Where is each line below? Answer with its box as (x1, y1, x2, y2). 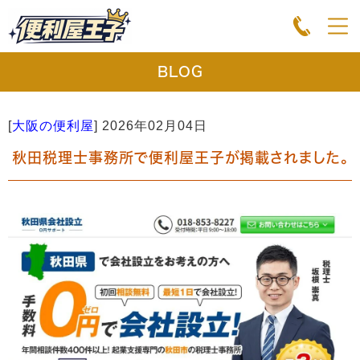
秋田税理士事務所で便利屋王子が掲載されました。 (11, 150, 349, 165)
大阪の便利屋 (12, 119, 94, 133)
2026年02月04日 (102, 119, 207, 133)
